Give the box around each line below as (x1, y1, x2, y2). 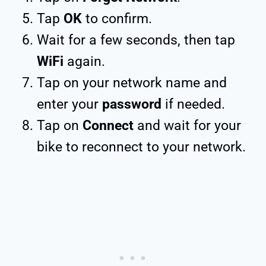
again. (67, 53, 109, 69)
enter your (37, 96, 102, 112)
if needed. (161, 96, 225, 112)
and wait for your (137, 117, 241, 134)
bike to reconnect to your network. (37, 138, 249, 155)
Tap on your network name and (37, 74, 227, 91)
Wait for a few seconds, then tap (37, 31, 235, 48)
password (102, 96, 161, 112)
